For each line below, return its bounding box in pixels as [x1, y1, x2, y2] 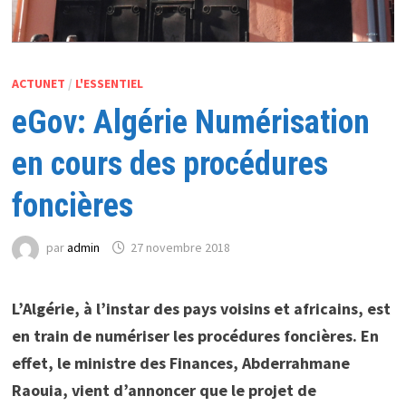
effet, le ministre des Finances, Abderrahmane [11, 352, 350, 373]
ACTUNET [11, 74, 65, 92]
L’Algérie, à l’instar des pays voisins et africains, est [11, 297, 391, 319]
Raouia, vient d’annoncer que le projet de [11, 379, 316, 401]
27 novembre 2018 [130, 239, 230, 256]
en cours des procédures [11, 144, 328, 183]
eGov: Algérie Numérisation [11, 102, 370, 141]
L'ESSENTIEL [74, 74, 143, 92]
